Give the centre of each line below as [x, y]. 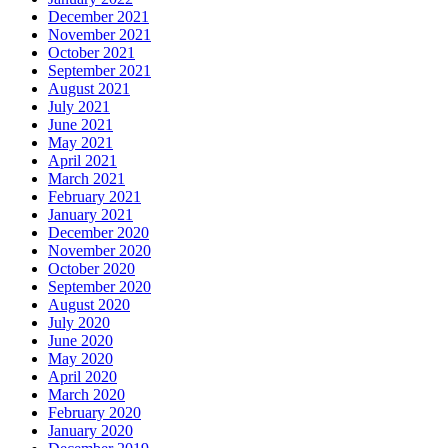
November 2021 [99, 34]
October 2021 [91, 52]
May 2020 [80, 358]
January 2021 [90, 214]
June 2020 [80, 340]
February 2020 [94, 412]
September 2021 [99, 70]
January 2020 [90, 430]
